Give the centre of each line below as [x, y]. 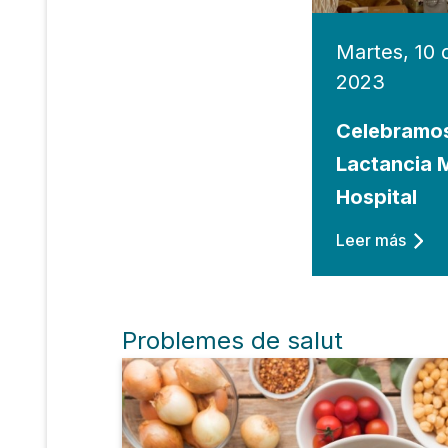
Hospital [377, 197]
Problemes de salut [232, 341]
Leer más [371, 240]
